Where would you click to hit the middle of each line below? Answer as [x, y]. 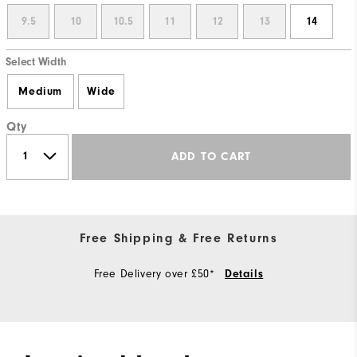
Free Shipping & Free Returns [178, 238]
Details [244, 274]
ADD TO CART [211, 157]
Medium [40, 91]
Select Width [36, 62]
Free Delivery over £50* [156, 273]
